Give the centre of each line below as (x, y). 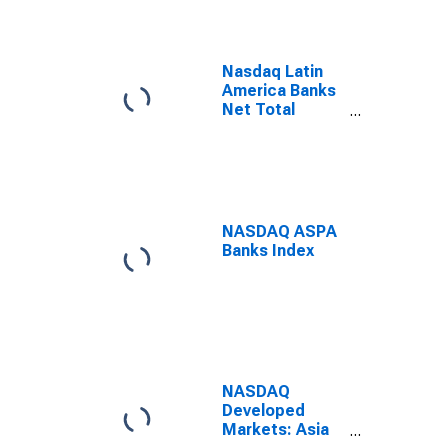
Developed (263, 410)
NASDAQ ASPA (279, 231)
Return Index (270, 128)
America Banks (279, 90)
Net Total (258, 109)
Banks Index (268, 250)
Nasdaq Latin (272, 71)
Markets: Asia (275, 429)
